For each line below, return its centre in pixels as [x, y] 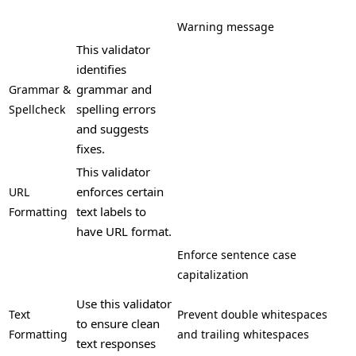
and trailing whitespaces [243, 334]
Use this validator [124, 303]
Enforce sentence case [237, 254]
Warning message [226, 26]
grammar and [114, 89]
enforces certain [120, 191]
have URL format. [124, 231]
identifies [101, 69]
